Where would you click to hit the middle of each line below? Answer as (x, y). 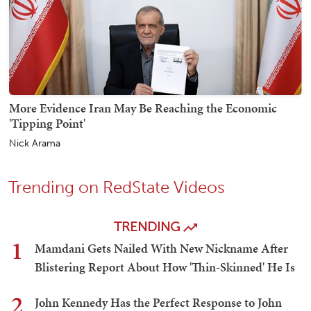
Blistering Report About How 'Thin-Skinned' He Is (165, 267)
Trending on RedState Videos (117, 187)
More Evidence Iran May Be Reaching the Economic (143, 108)
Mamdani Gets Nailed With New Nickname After (161, 249)
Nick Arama (35, 144)
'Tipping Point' (47, 124)
